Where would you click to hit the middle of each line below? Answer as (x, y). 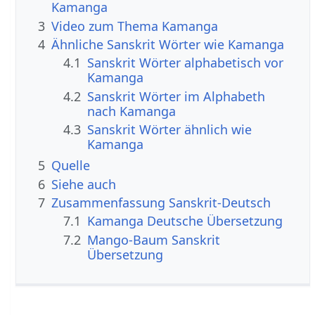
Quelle (71, 166)
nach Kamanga (132, 111)
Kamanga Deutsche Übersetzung (185, 221)
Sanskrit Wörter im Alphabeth (176, 96)
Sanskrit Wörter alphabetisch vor (186, 63)
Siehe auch (84, 184)
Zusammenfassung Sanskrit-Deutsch (161, 202)
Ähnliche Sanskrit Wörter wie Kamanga (168, 45)
